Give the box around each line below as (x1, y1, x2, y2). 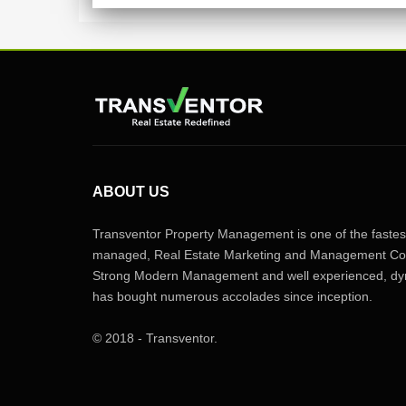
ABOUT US (92, 183, 169, 199)
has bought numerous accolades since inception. (92, 288, 372, 304)
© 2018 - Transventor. (92, 330, 217, 345)
